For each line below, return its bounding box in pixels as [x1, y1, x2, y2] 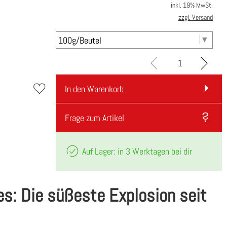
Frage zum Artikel [64, 112, 124, 124]
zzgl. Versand [178, 13, 213, 22]
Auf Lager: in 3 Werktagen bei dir [80, 145, 192, 157]
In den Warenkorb [64, 83, 124, 95]
